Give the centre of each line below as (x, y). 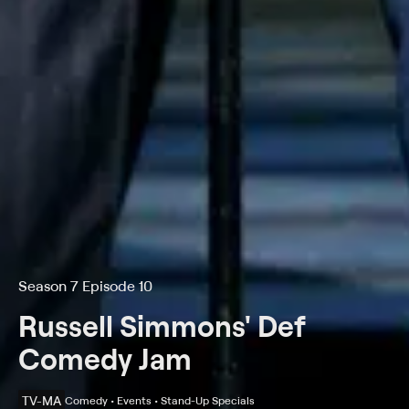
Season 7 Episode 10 (85, 286)
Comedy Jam (105, 358)
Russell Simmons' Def (162, 325)
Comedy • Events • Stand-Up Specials (160, 400)
